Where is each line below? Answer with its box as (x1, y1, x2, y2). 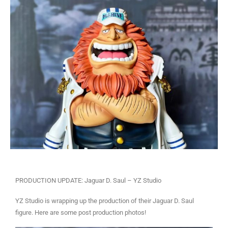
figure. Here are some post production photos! (15, 208, 146, 216)
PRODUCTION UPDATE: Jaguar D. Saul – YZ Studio (15, 176, 161, 184)
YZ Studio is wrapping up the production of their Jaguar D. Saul (15, 196, 194, 205)
